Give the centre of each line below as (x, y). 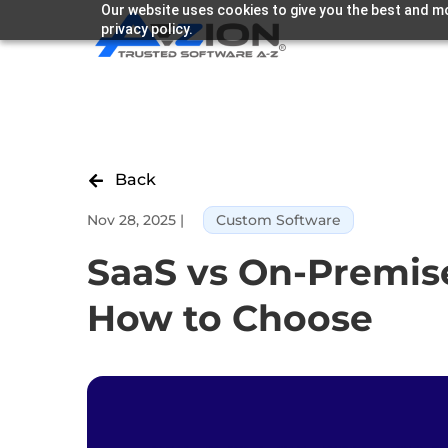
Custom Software (278, 220)
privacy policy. (146, 29)
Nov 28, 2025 (131, 220)
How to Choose (235, 318)
